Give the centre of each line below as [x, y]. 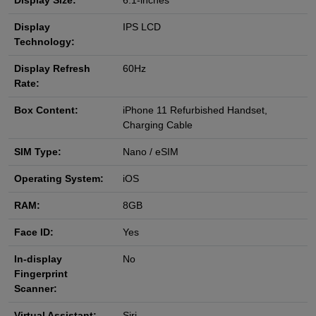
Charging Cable [158, 125]
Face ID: [34, 232]
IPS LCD [142, 27]
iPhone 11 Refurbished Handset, [195, 110]
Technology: [44, 42]
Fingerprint [41, 274]
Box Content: [46, 110]
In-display [38, 259]
